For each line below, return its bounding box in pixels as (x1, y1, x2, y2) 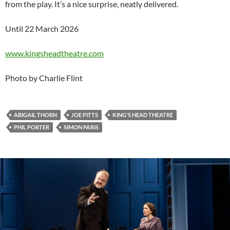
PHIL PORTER (14, 124, 49, 131)
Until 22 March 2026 (5, 24, 79, 34)
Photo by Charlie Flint (5, 73, 83, 83)
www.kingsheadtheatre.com (5, 48, 104, 59)
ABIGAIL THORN (14, 111, 57, 119)
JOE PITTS (71, 111, 98, 119)
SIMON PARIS (64, 124, 99, 131)
